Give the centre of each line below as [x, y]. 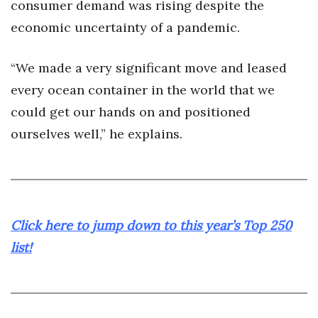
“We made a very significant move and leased [149, 68]
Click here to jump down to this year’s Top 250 [151, 225]
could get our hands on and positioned [131, 112]
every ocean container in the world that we [143, 90]
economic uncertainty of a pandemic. [125, 27]
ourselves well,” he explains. [97, 134]
